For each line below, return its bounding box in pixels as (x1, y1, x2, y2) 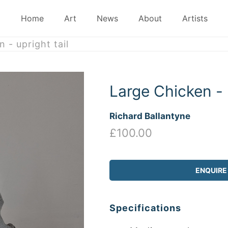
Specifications (109, 203, 181, 214)
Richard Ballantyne (109, 110, 190, 122)
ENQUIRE (195, 166, 227, 175)
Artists (182, 13, 208, 23)
